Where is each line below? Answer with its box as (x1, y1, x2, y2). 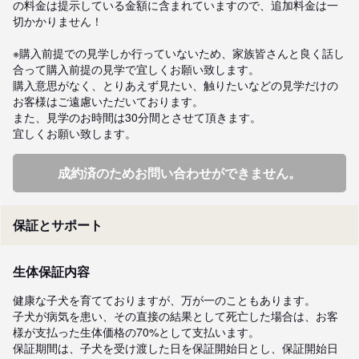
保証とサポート (13, 215, 103, 234)
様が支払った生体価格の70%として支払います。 (13, 323, 260, 340)
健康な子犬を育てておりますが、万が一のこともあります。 (13, 291, 319, 308)
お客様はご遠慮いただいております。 (13, 92, 204, 109)
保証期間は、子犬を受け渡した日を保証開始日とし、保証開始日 (13, 339, 338, 356)
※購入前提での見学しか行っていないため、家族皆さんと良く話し (13, 44, 345, 61)
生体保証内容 (13, 261, 90, 280)
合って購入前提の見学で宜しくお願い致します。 (13, 60, 260, 77)
